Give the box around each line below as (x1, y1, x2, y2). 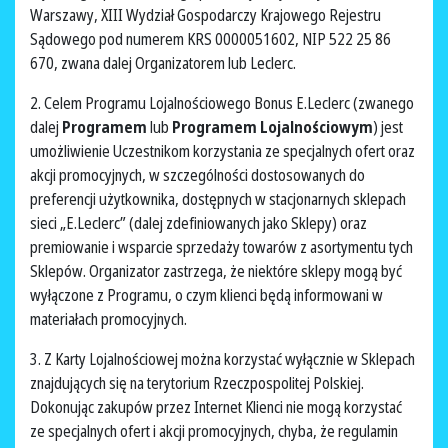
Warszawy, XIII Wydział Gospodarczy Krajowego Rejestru (30, 4, 381, 27)
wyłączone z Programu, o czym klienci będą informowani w (30, 284, 383, 307)
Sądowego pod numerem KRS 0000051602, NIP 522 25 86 (30, 28, 391, 51)
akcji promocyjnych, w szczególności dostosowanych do (30, 164, 365, 187)
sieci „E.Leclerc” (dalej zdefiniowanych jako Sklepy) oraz (30, 212, 367, 235)
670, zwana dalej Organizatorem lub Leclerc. (30, 52, 299, 75)
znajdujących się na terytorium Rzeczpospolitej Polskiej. (30, 372, 364, 395)
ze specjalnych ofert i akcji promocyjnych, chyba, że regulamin (30, 420, 398, 443)
